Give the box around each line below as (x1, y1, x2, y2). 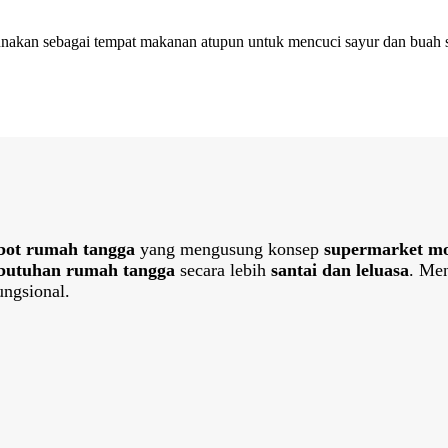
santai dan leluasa (271, 260, 409, 281)
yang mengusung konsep (135, 239, 324, 260)
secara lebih (175, 260, 271, 281)
